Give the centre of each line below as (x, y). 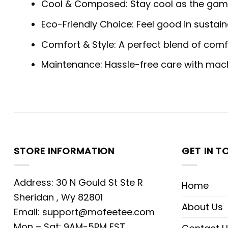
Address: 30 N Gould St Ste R (78, 182)
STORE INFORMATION (64, 151)
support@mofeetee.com (98, 212)
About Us (202, 207)
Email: (28, 212)
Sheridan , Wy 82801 (58, 197)
